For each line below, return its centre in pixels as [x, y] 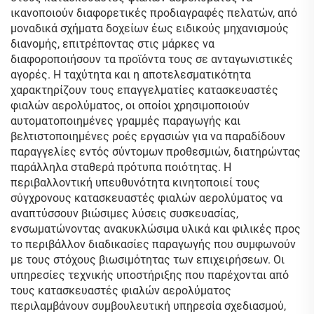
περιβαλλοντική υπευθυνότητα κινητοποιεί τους [135, 183]
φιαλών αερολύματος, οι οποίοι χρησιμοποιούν [130, 105]
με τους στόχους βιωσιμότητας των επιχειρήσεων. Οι [148, 260]
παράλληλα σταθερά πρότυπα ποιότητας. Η [121, 167]
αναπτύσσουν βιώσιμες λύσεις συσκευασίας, [124, 213]
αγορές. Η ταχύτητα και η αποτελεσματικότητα [131, 75]
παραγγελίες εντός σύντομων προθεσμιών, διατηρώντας [156, 152]
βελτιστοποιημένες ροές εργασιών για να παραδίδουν [148, 136]
